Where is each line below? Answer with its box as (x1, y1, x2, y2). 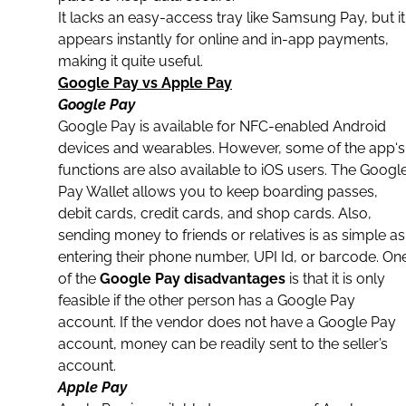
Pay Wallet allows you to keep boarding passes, (58, 183, 378, 200)
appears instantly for (58, 31, 198, 48)
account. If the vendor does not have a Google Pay (58, 314, 396, 331)
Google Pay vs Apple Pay (58, 74, 232, 92)
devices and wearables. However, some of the (58, 140, 369, 157)
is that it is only (285, 270, 385, 287)
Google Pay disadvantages (100, 270, 285, 287)
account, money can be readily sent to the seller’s (58, 335, 388, 353)
